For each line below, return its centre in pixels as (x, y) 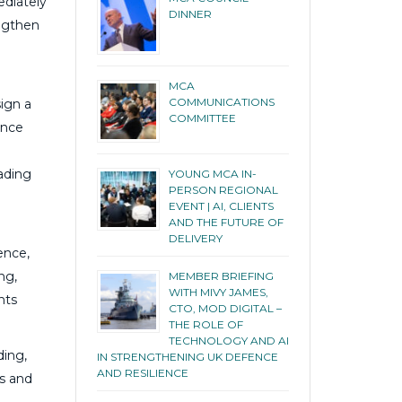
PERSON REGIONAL (223, 189)
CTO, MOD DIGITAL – (225, 308)
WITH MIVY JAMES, (218, 292)
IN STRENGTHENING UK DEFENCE (187, 356)
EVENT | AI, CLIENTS (221, 205)
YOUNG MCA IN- (212, 173)
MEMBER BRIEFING (221, 275)
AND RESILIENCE (142, 372)
